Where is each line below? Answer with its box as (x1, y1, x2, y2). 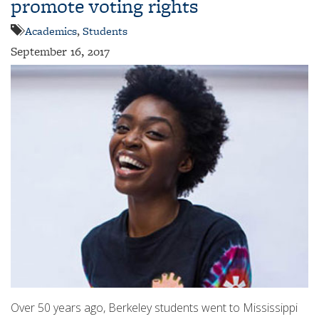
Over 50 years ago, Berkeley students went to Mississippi (11, 300, 298, 315)
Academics (25, 22, 77, 39)
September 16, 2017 (11, 42, 110, 60)
